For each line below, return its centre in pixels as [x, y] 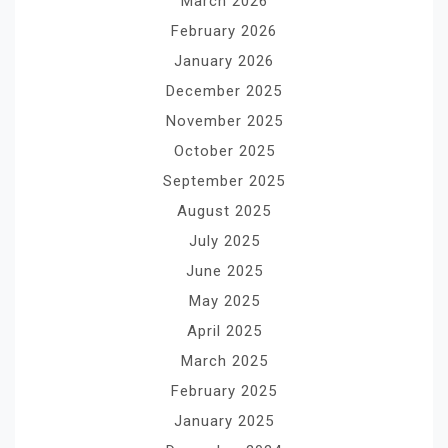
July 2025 [224, 240]
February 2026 [224, 30]
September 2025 [224, 180]
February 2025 [224, 390]
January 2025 [224, 420]
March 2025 [224, 360]
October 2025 [224, 150]
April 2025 [224, 330]
